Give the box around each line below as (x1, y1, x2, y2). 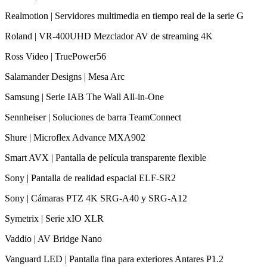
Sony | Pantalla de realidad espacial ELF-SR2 (5, 172, 176, 183)
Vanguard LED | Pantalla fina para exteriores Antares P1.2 (5, 253, 223, 264)
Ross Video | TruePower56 (5, 51, 106, 61)
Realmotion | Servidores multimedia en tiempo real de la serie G (5, 10, 244, 21)
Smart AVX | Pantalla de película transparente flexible (5, 152, 206, 163)
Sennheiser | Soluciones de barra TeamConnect (5, 111, 181, 122)
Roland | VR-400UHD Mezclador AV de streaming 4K (5, 30, 213, 41)
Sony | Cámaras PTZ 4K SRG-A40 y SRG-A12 (5, 193, 187, 203)
